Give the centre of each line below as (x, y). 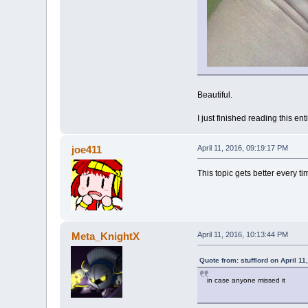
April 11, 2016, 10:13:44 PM (242, 234)
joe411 (86, 149)
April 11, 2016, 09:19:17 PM (242, 147)
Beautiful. (214, 95)
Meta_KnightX (105, 236)
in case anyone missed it (246, 280)
